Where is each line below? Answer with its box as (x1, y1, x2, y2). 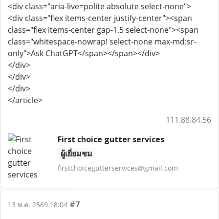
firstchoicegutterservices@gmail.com (57, 163, 178, 173)
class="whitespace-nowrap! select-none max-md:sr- (8, 36, 197, 47)
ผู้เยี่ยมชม (60, 148, 92, 159)
